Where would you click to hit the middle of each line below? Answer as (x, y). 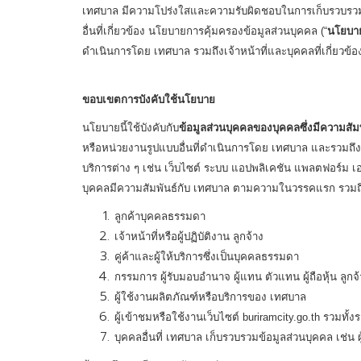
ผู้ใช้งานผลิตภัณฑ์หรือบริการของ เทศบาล (210, 297)
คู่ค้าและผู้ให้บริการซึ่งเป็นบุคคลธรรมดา (207, 257)
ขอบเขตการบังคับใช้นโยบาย (149, 100)
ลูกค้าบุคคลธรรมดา (160, 216)
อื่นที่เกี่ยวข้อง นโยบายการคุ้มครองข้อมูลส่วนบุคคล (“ (205, 31)
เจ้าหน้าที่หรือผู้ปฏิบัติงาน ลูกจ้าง (189, 237)
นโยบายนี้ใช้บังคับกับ (131, 128)
